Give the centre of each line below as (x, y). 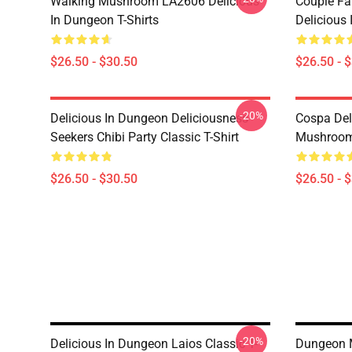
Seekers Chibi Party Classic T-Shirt (145, 137)
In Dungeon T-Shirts (104, 20)
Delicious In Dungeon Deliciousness (149, 118)
